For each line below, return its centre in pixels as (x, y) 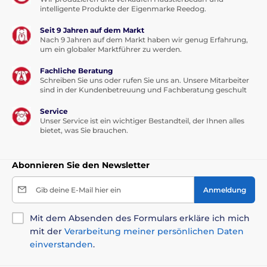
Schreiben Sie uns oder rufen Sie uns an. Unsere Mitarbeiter (145, 80)
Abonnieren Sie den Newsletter (81, 165)
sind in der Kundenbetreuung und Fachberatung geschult (143, 89)
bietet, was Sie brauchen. (84, 130)
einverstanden (61, 244)
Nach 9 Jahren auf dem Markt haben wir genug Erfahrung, (144, 39)
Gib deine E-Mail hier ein (78, 190)
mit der (47, 231)
